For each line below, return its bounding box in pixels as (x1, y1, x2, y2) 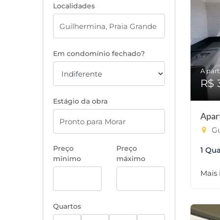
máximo (116, 154, 145, 163)
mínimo (53, 154, 81, 163)
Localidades (53, 1, 95, 10)
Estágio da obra (53, 97, 108, 106)
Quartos (53, 202, 81, 211)
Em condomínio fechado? (53, 49, 145, 58)
